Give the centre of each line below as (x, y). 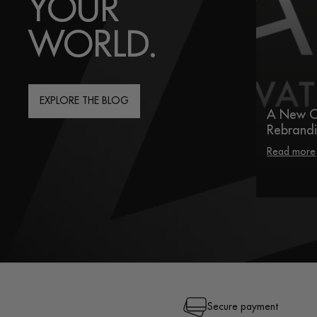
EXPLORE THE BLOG (84, 101)
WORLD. (93, 45)
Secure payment (242, 307)
